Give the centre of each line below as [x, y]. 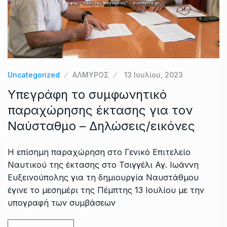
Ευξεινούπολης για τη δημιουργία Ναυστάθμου [103, 177]
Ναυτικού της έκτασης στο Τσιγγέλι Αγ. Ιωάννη [103, 164]
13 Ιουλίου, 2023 [154, 74]
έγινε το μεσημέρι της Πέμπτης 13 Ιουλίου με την [106, 190]
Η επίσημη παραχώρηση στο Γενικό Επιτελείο [99, 152]
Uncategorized [34, 74]
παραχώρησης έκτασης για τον [100, 110]
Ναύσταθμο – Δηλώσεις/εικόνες [101, 126]
